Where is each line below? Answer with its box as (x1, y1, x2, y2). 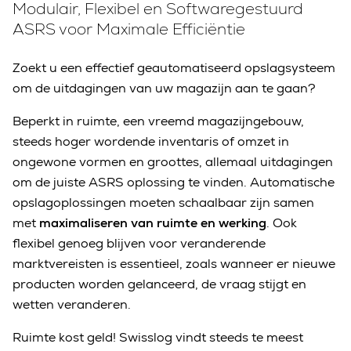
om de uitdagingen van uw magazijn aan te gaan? (13, 80, 316, 96)
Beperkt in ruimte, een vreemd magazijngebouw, (13, 113, 304, 129)
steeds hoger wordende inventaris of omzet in (13, 133, 289, 150)
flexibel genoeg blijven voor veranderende (13, 235, 266, 251)
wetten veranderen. (13, 296, 131, 313)
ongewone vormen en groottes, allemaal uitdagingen (13, 154, 333, 170)
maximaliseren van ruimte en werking (39, 215, 266, 231)
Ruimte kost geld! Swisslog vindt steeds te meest (13, 329, 303, 346)
